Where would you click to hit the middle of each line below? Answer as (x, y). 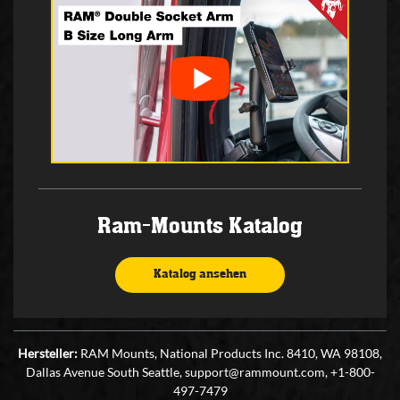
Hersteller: (48, 354)
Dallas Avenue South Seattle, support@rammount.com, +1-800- (200, 372)
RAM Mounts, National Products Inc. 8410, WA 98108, (230, 354)
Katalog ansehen (200, 275)
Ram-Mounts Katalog (200, 226)
